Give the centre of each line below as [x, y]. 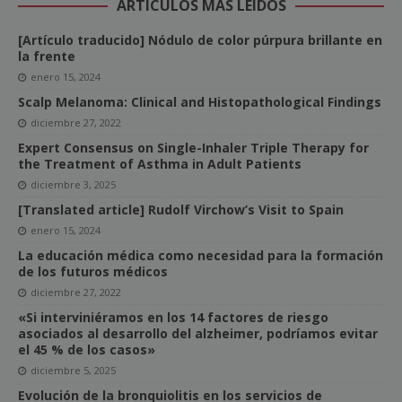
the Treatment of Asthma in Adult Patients [160, 164]
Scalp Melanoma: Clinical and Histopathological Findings [200, 102]
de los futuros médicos [93, 272]
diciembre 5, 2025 [73, 371]
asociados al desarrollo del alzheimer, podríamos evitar [198, 334]
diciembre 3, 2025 [73, 185]
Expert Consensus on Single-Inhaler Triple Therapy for [193, 148]
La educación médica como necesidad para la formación [201, 256]
